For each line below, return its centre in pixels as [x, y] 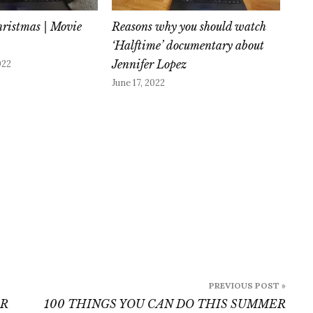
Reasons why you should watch [189, 27]
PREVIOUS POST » [247, 286]
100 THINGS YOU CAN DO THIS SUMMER [165, 304]
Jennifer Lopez [150, 65]
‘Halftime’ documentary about [188, 46]
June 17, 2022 [139, 83]
